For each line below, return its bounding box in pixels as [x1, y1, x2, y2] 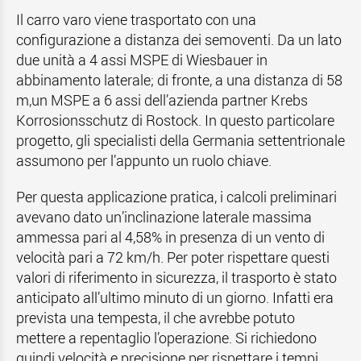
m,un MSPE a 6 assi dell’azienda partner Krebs [16, 90, 308, 110]
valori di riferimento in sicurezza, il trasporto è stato [16, 268, 337, 287]
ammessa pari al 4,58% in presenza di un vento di [16, 227, 325, 247]
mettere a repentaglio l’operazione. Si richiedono [16, 328, 317, 347]
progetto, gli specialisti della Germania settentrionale [16, 131, 345, 150]
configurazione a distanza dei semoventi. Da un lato [16, 30, 342, 49]
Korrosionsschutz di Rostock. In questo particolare [16, 110, 334, 130]
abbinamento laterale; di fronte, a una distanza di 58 [16, 70, 342, 89]
